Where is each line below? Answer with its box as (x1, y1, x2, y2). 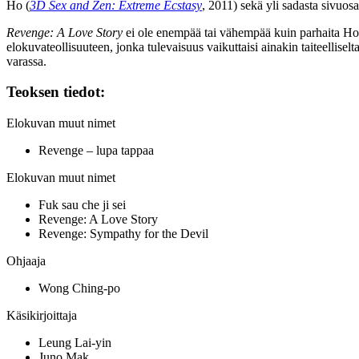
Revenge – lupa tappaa (38, 143, 154, 158)
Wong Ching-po (38, 281, 120, 296)
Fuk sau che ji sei (38, 198, 126, 212)
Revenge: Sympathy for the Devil (38, 227, 208, 241)
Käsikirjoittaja (6, 309, 77, 323)
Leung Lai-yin (38, 336, 111, 350)
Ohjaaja (6, 254, 46, 268)
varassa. (6, 54, 46, 68)
